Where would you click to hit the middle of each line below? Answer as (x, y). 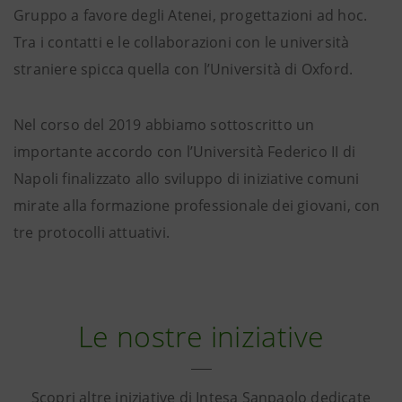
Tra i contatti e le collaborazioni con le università (182, 42)
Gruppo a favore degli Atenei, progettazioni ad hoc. (191, 15)
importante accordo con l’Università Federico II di (185, 152)
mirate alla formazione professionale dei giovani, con (197, 205)
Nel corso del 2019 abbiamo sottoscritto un (164, 125)
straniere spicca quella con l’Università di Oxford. (184, 69)
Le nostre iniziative (201, 336)
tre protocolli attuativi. (92, 232)
